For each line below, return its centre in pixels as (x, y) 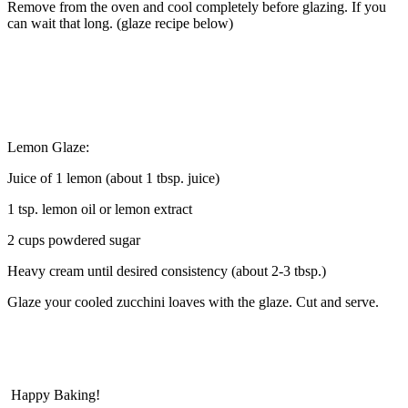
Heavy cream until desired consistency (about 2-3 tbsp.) (167, 270)
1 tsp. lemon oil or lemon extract (100, 209)
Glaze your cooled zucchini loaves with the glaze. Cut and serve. (193, 301)
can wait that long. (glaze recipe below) (120, 23)
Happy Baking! (54, 394)
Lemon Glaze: (48, 147)
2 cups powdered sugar (74, 240)
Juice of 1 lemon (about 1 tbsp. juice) (113, 178)
